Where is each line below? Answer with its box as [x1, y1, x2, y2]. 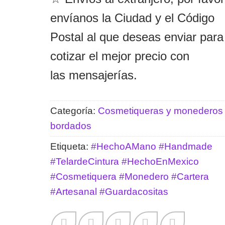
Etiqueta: [50, 141, 91, 152]
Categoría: [50, 105, 98, 117]
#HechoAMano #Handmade [90, 141, 212, 152]
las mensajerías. [50, 68, 137, 82]
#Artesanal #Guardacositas [50, 186, 168, 197]
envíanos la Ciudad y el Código [50, 11, 214, 25]
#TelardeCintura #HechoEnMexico [50, 156, 199, 167]
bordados [50, 121, 91, 132]
